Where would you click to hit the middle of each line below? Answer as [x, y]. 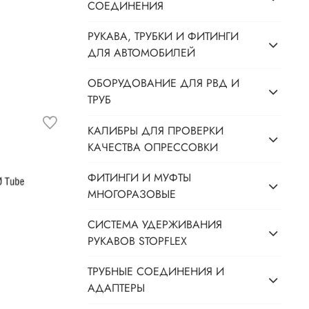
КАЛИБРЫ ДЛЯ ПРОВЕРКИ [156, 130]
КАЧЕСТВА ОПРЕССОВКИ [153, 147]
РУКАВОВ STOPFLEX [138, 241]
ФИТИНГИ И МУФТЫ [140, 177]
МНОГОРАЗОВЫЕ [132, 194]
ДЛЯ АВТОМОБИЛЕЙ [142, 53]
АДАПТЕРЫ [117, 288]
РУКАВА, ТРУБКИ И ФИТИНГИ [163, 37]
